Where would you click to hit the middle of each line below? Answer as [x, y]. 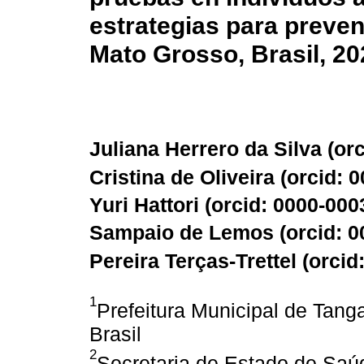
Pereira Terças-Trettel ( [199, 261]
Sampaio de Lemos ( [188, 233]
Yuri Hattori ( [150, 205]
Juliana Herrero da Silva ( [212, 149]
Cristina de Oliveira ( [188, 178]
